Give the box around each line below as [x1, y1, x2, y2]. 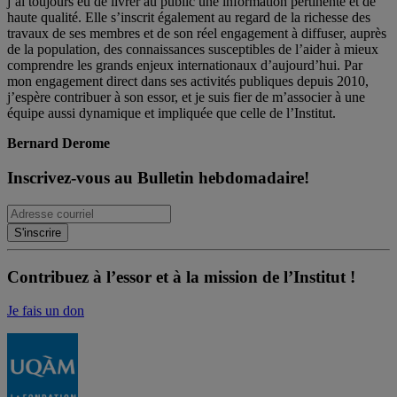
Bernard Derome [7, 136, 110, 152]
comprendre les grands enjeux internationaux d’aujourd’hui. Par [7, 58, 362, 74]
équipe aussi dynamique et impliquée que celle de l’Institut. [7, 105, 336, 121]
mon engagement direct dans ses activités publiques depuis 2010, [7, 74, 369, 90]
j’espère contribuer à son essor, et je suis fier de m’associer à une [7, 90, 365, 105]
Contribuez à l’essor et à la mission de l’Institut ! [7, 267, 355, 286]
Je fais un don [7, 303, 84, 319]
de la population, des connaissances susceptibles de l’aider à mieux [7, 42, 378, 58]
